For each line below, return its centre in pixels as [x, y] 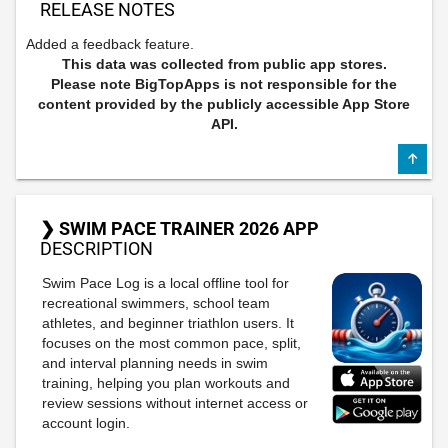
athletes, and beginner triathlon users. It [168, 323]
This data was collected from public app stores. [224, 64]
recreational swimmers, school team [156, 303]
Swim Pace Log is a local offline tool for [165, 283]
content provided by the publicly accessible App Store [224, 104]
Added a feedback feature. [110, 44]
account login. [86, 423]
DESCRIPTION [96, 248]
